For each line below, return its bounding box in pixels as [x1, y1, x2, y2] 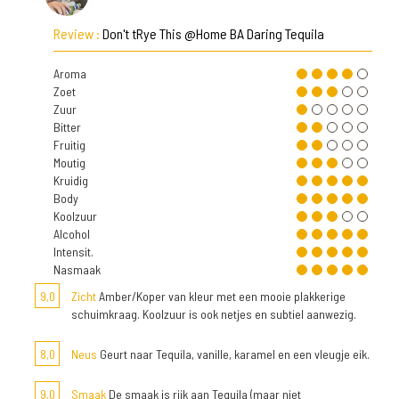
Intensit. [53, 244, 94, 259]
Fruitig [53, 137, 85, 152]
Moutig [53, 155, 85, 170]
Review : [53, 25, 102, 42]
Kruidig [53, 173, 88, 188]
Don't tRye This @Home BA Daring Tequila [102, 25, 324, 42]
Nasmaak [53, 262, 101, 277]
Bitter [53, 119, 81, 134]
